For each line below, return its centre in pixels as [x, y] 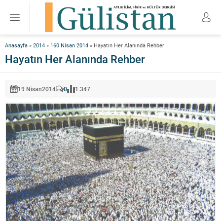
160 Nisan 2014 [69, 45]
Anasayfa [16, 45]
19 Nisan [30, 89]
